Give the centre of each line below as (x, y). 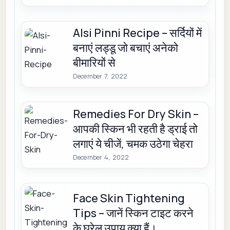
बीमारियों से (94, 62)
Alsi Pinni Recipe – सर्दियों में (137, 33)
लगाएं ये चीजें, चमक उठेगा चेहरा (133, 143)
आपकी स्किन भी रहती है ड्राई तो (135, 129)
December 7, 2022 (100, 76)
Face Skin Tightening (129, 198)
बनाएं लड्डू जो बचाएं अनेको (125, 47)
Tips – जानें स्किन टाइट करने (133, 213)
